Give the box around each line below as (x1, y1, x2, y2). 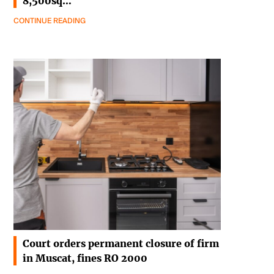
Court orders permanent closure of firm (23, 237, 219, 250)
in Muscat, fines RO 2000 (23, 252, 147, 265)
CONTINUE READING (13, 16, 86, 26)
